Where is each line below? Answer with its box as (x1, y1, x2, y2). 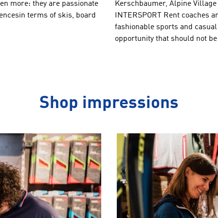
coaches (182, 12, 209, 19)
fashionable (115, 23, 154, 31)
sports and (156, 23, 193, 31)
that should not (156, 35, 207, 43)
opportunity (115, 35, 154, 43)
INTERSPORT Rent (115, 12, 180, 19)
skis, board (58, 12, 96, 19)
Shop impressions (39, 95, 179, 112)
